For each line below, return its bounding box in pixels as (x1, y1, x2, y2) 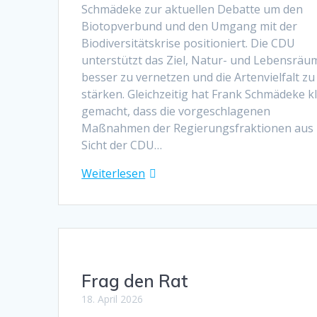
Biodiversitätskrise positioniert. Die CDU (81, 35, 296, 51)
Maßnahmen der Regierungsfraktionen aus (81, 120, 314, 136)
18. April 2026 (81, 292, 144, 306)
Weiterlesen (81, 165, 146, 181)
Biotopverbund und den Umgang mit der (81, 18, 298, 34)
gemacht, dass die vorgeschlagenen (81, 103, 271, 119)
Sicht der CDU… (81, 137, 163, 153)
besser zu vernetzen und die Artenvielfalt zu (81, 69, 316, 85)
